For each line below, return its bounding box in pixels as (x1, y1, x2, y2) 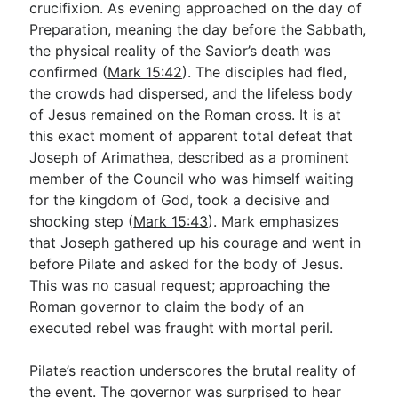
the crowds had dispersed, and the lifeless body (29, 84, 354, 102)
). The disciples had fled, (182, 63, 347, 81)
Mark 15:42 (107, 63, 183, 81)
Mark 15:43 (133, 212, 209, 230)
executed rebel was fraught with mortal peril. (29, 319, 334, 337)
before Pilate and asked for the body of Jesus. (29, 255, 344, 273)
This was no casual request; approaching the (29, 276, 330, 294)
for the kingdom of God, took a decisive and (29, 191, 330, 209)
